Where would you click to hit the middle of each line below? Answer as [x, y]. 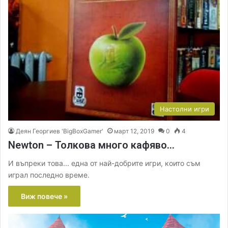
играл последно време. [49, 175]
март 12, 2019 [134, 131]
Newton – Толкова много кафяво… [91, 145]
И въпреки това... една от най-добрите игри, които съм [104, 163]
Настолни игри [184, 109]
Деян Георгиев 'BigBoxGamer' [60, 131]
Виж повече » [44, 196]
